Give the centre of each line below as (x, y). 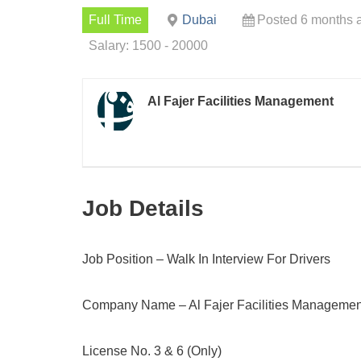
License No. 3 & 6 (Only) (152, 351)
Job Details (143, 208)
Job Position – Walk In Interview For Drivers (206, 259)
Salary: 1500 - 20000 (148, 46)
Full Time (115, 20)
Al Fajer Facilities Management (241, 101)
